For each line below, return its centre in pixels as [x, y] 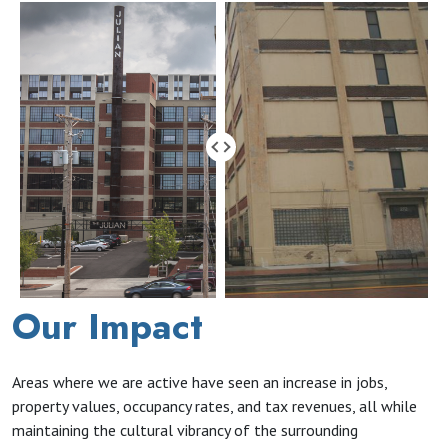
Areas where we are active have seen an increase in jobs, [199, 382]
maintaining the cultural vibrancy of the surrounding [185, 430]
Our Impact [107, 326]
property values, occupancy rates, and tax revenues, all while [214, 406]
